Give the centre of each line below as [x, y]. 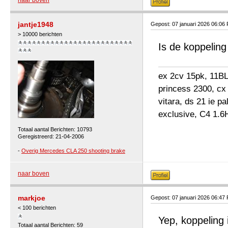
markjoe [32, 198]
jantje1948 [36, 24]
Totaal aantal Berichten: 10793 [55, 129]
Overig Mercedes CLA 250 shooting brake [73, 151]
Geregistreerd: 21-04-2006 [51, 136]
